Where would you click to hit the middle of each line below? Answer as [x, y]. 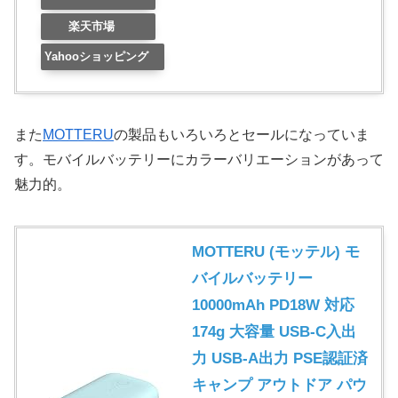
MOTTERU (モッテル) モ [276, 252]
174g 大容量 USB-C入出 [274, 332]
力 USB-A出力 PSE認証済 [280, 359]
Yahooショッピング [96, 57]
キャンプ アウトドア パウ [279, 386]
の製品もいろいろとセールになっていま [242, 135]
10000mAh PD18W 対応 [273, 306]
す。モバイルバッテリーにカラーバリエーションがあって [199, 160]
